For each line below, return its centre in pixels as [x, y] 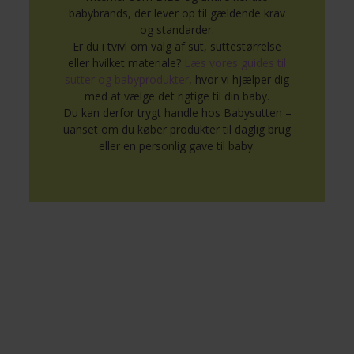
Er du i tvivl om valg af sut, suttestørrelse [177, 46]
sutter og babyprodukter [127, 79]
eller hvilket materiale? [126, 63]
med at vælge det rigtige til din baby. [177, 96]
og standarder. [177, 30]
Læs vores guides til [235, 63]
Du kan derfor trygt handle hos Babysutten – [177, 113]
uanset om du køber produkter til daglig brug [177, 129]
